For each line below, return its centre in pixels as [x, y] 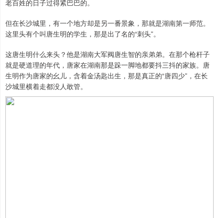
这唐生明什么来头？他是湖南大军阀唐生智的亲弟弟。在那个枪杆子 [108, 54]
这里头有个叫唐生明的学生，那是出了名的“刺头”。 [83, 34]
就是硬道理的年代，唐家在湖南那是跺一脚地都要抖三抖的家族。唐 [108, 65]
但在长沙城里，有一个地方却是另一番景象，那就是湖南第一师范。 [108, 23]
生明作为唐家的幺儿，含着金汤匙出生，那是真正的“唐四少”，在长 [107, 76]
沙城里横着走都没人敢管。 [46, 86]
